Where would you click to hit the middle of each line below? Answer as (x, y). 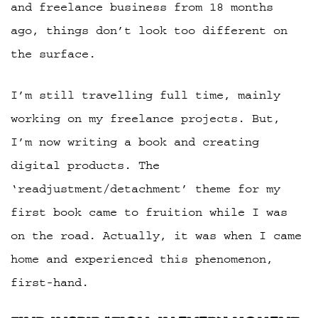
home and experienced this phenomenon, (142, 259)
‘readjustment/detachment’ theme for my (146, 189)
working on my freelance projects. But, (146, 119)
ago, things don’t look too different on (149, 31)
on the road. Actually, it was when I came (156, 236)
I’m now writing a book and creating (135, 142)
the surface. (53, 54)
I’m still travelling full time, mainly (146, 95)
